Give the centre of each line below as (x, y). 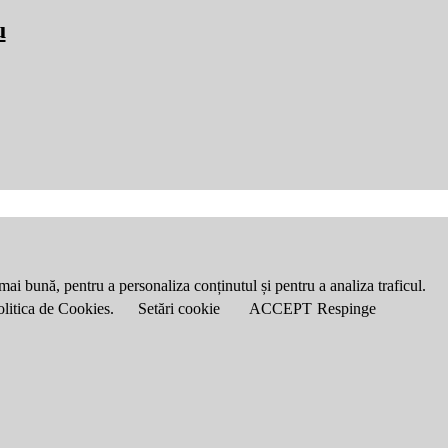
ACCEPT (280, 309)
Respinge (346, 309)
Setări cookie (179, 309)
